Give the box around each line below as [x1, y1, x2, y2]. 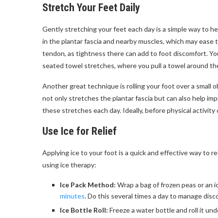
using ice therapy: [42, 161, 96, 169]
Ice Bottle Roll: [60, 206, 108, 214]
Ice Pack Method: [60, 181, 116, 189]
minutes [60, 192, 85, 200]
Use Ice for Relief [42, 125, 117, 137]
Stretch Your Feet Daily [42, 1, 140, 14]
